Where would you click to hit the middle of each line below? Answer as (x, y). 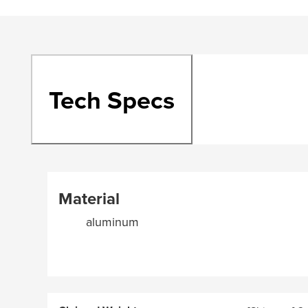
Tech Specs (112, 99)
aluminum (113, 222)
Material (89, 199)
